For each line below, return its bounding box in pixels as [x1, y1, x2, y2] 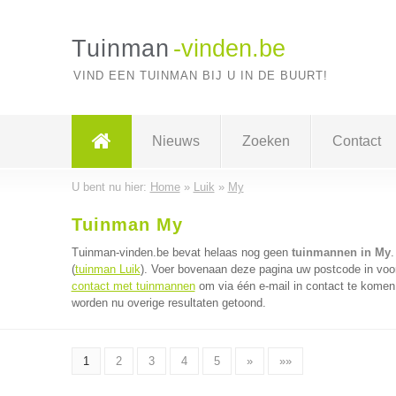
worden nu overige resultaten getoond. [71, 296, 266, 309]
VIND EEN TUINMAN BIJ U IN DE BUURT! [72, 69, 328, 82]
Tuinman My [71, 215, 183, 234]
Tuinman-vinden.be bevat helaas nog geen [71, 246, 292, 259]
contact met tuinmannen [71, 279, 195, 293]
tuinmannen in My [291, 246, 391, 259]
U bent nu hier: [71, 180, 150, 194]
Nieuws [151, 133, 200, 148]
